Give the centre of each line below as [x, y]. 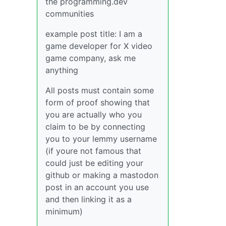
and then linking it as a [89, 199]
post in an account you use [97, 187]
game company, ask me [91, 58]
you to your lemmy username [101, 139]
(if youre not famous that [93, 151]
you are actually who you [94, 115]
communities [70, 14]
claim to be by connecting [95, 127]
